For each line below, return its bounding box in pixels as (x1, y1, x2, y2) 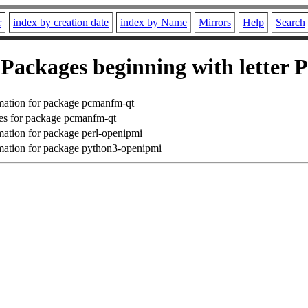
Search (276, 16, 305, 28)
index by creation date (13, 16, 109, 28)
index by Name (120, 16, 187, 28)
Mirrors (199, 16, 231, 28)
